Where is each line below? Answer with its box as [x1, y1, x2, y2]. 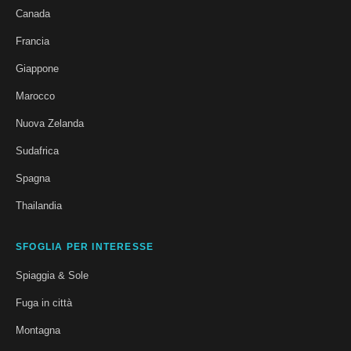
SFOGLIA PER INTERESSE [16, 241, 154, 252]
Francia [16, 34, 49, 47]
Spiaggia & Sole [16, 269, 89, 281]
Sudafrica [16, 144, 59, 157]
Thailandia [16, 199, 62, 212]
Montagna [16, 324, 60, 336]
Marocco [16, 89, 55, 102]
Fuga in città [16, 296, 72, 309]
